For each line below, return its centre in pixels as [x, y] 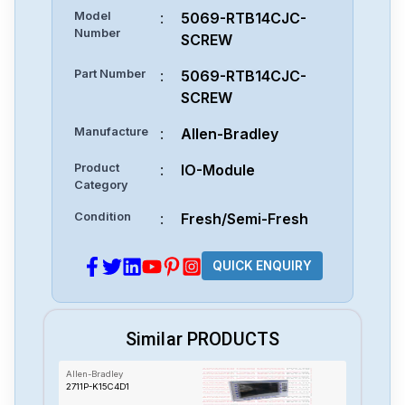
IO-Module [218, 170]
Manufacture [111, 132]
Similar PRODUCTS [202, 339]
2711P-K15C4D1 [98, 387]
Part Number [110, 74]
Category [101, 185]
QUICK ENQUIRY [262, 266]
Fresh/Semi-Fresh [245, 219]
